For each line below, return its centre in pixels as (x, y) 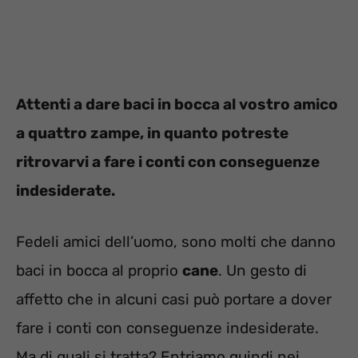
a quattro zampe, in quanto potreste (152, 133)
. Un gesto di (263, 270)
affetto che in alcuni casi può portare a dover (174, 299)
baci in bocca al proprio (99, 270)
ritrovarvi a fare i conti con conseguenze (168, 161)
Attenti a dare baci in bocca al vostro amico (177, 104)
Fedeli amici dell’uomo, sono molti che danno (176, 242)
